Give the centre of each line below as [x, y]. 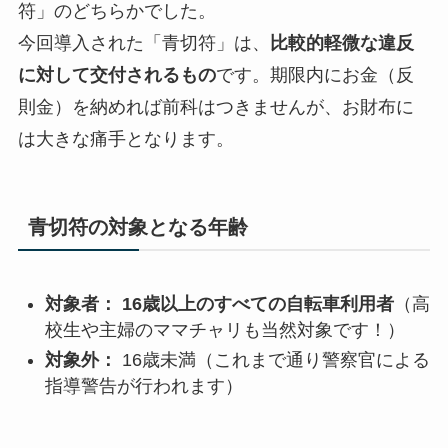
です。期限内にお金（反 [314, 75]
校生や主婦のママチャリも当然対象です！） [224, 329]
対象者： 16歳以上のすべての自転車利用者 [219, 303]
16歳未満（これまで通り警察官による [275, 360]
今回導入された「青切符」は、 [143, 43]
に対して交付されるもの [116, 75]
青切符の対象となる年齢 [137, 227]
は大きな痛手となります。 [125, 139]
